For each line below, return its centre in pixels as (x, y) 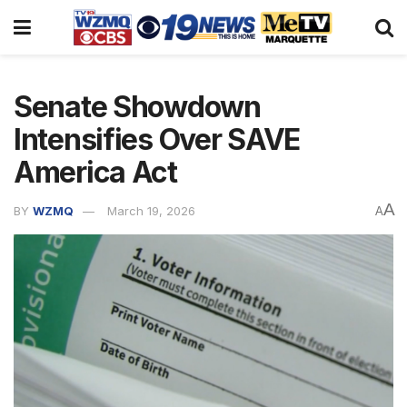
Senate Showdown (137, 107)
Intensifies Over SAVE (157, 139)
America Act (102, 172)
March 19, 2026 (151, 210)
